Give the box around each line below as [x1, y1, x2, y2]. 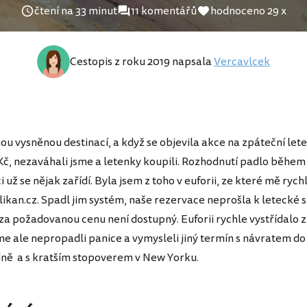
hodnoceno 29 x [210, 3, 286, 19]
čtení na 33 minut [34, 3, 117, 19]
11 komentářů [131, 3, 197, 19]
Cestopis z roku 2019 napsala [70, 53, 214, 70]
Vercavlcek [214, 53, 270, 70]
